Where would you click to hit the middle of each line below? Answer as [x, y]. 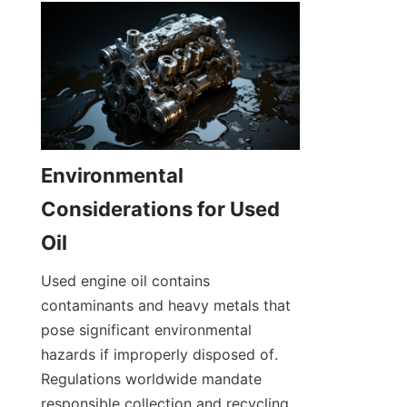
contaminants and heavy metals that [166, 305]
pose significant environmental [146, 329]
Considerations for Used [160, 208]
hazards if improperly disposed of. [159, 354]
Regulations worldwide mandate [151, 378]
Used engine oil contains [125, 280]
